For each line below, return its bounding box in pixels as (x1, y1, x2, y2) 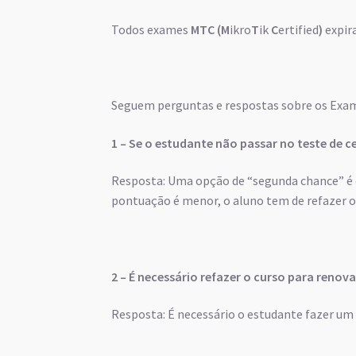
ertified (278, 21, 319, 37)
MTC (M (191, 21, 230, 37)
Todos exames (111, 21, 192, 37)
